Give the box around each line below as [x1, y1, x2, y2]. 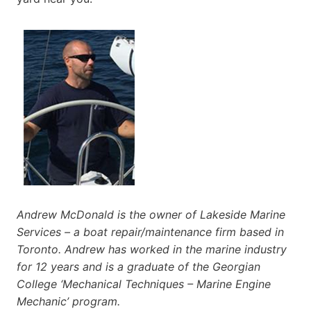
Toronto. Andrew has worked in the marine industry [17, 242, 287, 256]
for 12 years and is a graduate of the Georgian [17, 259, 260, 274]
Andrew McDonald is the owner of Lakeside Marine [17, 207, 285, 221]
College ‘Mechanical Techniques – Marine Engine [17, 276, 271, 291]
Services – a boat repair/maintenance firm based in [17, 224, 284, 239]
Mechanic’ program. [17, 294, 120, 308]
